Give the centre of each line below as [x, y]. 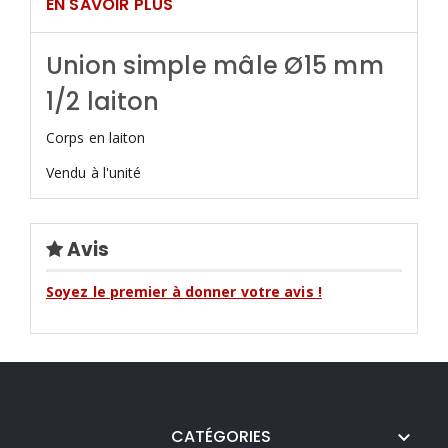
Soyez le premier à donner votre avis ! [184, 292]
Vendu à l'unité [94, 172]
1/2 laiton [103, 101]
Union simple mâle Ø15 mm [215, 65]
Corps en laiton [96, 137]
